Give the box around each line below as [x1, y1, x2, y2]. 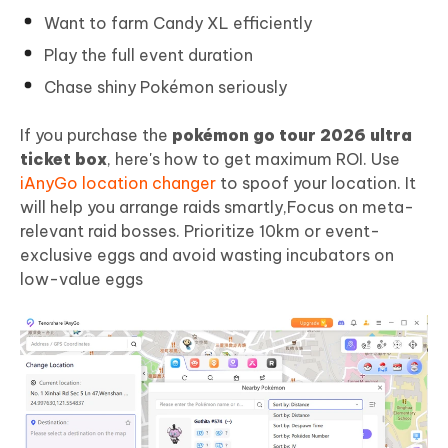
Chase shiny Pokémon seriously [44, 77, 287, 98]
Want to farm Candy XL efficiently [44, 13, 312, 34]
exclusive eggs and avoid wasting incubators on [20, 245, 394, 266]
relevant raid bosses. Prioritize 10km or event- [20, 221, 380, 242]
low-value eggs [20, 269, 143, 290]
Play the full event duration [44, 45, 253, 66]
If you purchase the [20, 125, 172, 146]
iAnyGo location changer [20, 173, 216, 194]
